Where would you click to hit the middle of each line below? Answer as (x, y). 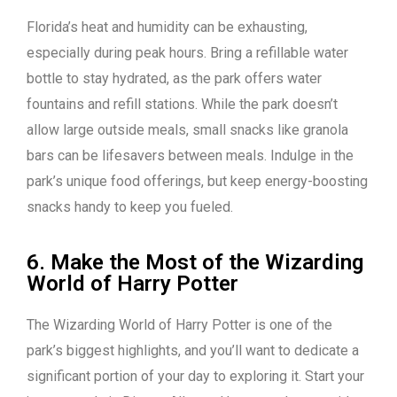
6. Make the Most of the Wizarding (195, 263)
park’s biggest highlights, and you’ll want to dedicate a (193, 351)
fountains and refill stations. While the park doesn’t (182, 105)
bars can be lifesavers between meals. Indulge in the (190, 156)
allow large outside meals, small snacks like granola (187, 130)
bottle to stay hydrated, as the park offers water (174, 79)
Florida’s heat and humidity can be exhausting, (167, 27)
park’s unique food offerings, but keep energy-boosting (197, 182)
